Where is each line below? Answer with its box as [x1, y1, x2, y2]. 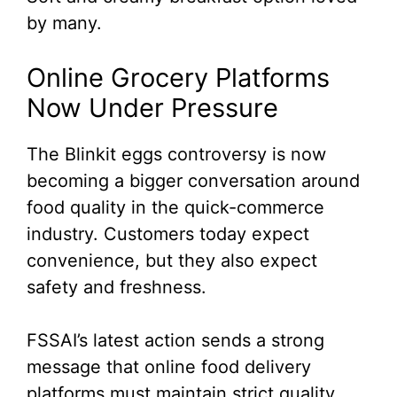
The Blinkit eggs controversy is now [27, 144, 326, 166]
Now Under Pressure [27, 92, 278, 124]
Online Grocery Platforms [27, 62, 330, 94]
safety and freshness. [27, 276, 206, 299]
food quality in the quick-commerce [27, 197, 324, 219]
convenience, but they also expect [27, 250, 317, 272]
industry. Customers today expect [27, 223, 309, 245]
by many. [27, 12, 102, 35]
